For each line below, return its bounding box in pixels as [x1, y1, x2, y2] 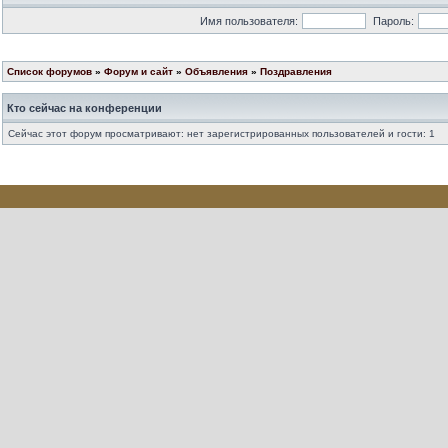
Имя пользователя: [199, 15, 298, 27]
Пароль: [372, 15, 414, 27]
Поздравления [260, 66, 332, 77]
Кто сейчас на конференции [7, 102, 162, 114]
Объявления [185, 66, 248, 77]
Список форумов [7, 66, 92, 77]
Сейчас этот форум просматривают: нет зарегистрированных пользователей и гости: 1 [8, 128, 435, 139]
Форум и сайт [104, 66, 173, 77]
